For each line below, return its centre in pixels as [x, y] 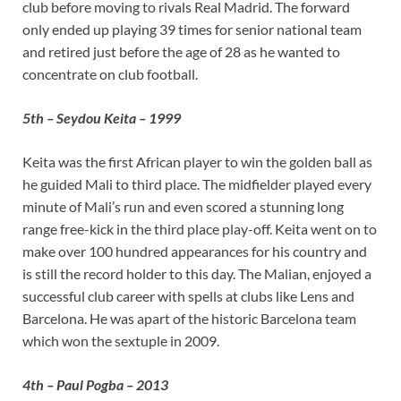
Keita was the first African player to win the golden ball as [197, 161]
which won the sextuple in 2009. [121, 340]
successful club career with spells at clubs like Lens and [188, 295]
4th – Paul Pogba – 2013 [95, 384]
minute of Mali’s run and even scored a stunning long [183, 206]
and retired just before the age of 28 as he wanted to [181, 51]
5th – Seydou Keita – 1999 [102, 117]
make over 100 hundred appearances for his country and [195, 251]
